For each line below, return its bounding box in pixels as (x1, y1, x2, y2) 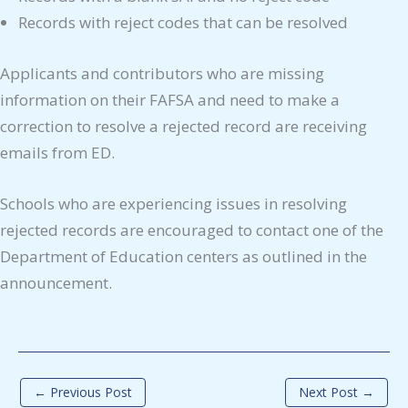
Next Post (299, 382, 362, 401)
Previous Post (46, 382, 132, 401)
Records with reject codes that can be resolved (18, 11, 348, 33)
